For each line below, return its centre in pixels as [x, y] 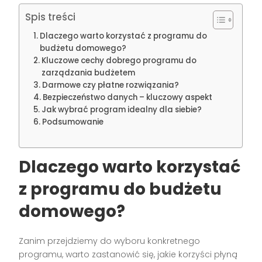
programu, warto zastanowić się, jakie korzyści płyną [128, 255]
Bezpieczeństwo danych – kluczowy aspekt [128, 98]
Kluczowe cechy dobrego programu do [119, 61]
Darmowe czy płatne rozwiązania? [111, 85]
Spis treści [51, 17]
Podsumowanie [73, 122]
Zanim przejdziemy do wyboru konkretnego [110, 241]
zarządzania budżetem [89, 73]
